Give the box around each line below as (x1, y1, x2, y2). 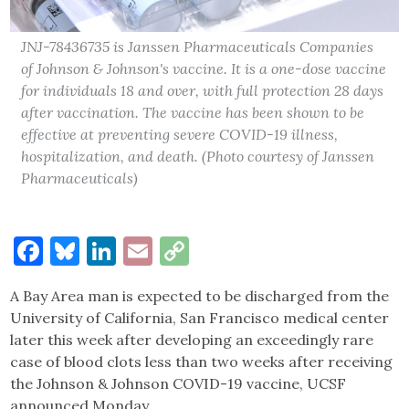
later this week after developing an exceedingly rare (10, 330, 374, 349)
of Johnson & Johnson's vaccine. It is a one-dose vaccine (21, 58, 387, 78)
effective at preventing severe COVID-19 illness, (21, 124, 339, 143)
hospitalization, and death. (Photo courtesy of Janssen (21, 146, 375, 165)
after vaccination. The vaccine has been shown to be (21, 102, 365, 121)
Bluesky (79, 231, 186, 269)
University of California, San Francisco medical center (10, 308, 390, 327)
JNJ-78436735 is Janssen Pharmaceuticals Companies (21, 37, 374, 56)
